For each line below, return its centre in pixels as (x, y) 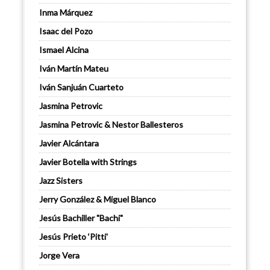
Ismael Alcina (64, 50)
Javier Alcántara (69, 143)
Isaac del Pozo (66, 31)
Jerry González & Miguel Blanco (98, 199)
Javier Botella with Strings (88, 162)
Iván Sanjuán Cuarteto (81, 87)
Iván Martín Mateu (74, 69)
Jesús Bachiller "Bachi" (81, 218)
